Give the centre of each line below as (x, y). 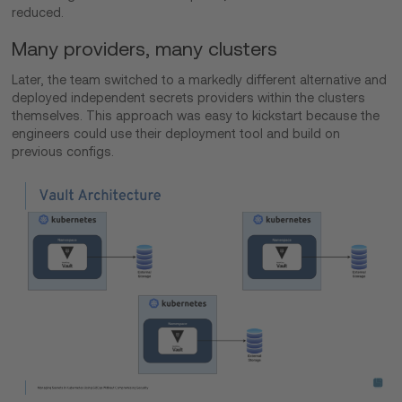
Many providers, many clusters (145, 48)
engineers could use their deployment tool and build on (176, 133)
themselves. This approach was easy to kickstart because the (196, 115)
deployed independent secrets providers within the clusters (189, 97)
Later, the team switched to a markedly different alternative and (200, 79)
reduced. (38, 12)
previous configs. (65, 151)
